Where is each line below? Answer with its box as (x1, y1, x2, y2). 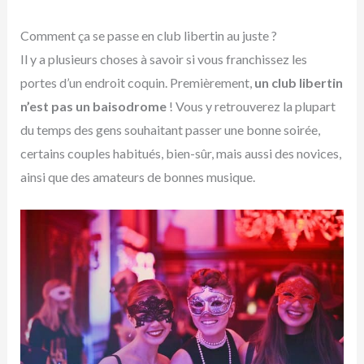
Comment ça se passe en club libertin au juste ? (19, 28, 277, 44)
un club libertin (253, 75, 343, 91)
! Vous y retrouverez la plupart (166, 98, 336, 115)
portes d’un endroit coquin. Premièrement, (19, 75, 254, 91)
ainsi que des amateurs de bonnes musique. (19, 169, 255, 185)
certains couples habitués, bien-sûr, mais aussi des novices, (19, 145, 341, 162)
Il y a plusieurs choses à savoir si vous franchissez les (19, 51, 307, 67)
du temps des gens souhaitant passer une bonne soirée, (19, 122, 320, 138)
